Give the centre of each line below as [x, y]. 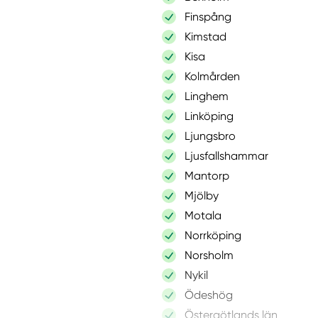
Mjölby [201, 195]
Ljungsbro [210, 136]
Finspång [208, 16]
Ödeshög [208, 295]
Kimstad [205, 36]
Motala [203, 215]
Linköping [209, 116]
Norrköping [213, 235]
